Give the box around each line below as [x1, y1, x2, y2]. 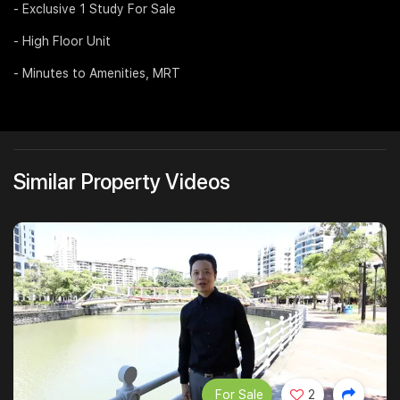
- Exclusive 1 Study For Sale [13, 2, 176, 17]
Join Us [13, 21, 71, 40]
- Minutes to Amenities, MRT [13, 66, 180, 81]
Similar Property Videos [13, 169, 230, 196]
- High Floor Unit [13, 34, 111, 49]
